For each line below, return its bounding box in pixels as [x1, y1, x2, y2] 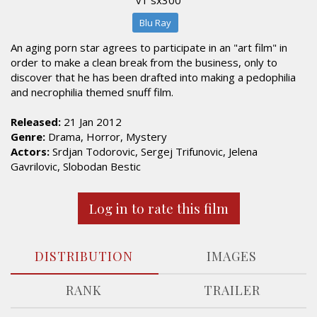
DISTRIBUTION [35, 248, 133, 265]
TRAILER [203, 282, 260, 299]
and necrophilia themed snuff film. [11, 85, 173, 99]
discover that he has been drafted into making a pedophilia [11, 70, 296, 84]
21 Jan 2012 [61, 115, 122, 129]
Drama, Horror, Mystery [45, 129, 167, 144]
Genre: [11, 129, 45, 144]
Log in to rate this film [88, 199, 229, 217]
